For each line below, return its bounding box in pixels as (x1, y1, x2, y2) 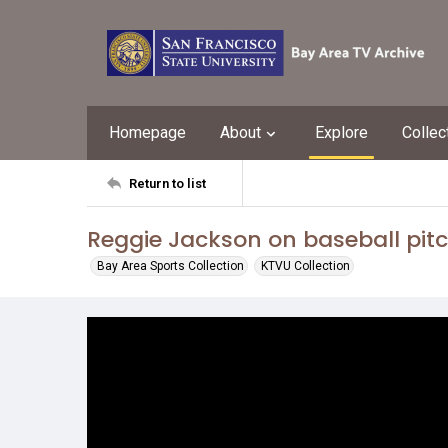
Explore (315, 123, 368, 142)
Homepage (109, 123, 186, 142)
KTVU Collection (261, 259, 350, 273)
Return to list (129, 175, 206, 191)
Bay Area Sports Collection (97, 259, 244, 273)
